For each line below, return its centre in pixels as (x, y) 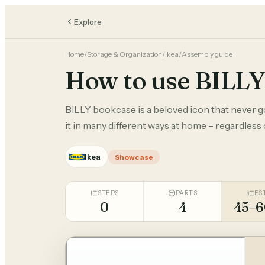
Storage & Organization (125, 54)
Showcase (134, 157)
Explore (88, 22)
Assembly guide (207, 54)
